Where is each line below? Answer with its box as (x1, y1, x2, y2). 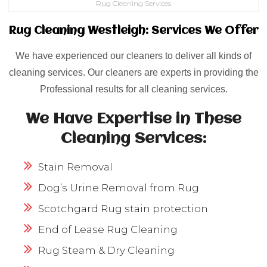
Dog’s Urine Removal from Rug (38, 182, 199, 194)
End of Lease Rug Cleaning (38, 223, 178, 236)
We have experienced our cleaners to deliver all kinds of (15, 51, 252, 61)
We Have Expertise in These (26, 111, 241, 128)
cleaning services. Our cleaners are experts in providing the (8, 67, 259, 78)
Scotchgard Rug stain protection (38, 203, 208, 215)
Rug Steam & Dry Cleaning (38, 244, 175, 257)
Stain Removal (38, 161, 113, 173)
